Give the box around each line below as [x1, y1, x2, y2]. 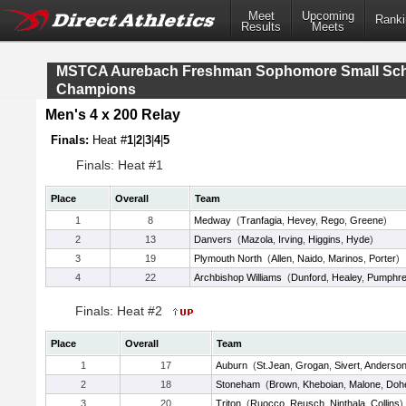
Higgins [308, 234, 341, 245]
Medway [194, 215, 231, 226]
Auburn [216, 360, 247, 371]
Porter [369, 253, 396, 264]
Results [241, 20, 281, 34]
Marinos [328, 253, 363, 264]
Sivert [334, 360, 360, 371]
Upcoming [302, 9, 354, 24]
